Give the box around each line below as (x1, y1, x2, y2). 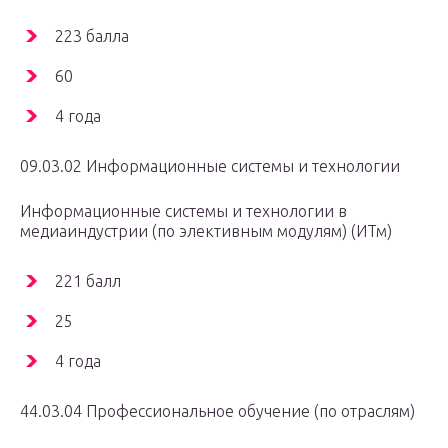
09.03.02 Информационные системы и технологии (20, 157, 400, 176)
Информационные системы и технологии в (20, 202, 347, 221)
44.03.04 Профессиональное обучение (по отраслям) (20, 402, 415, 421)
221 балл (55, 272, 121, 291)
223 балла (55, 27, 129, 46)
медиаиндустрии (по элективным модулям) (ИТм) (20, 222, 392, 241)
